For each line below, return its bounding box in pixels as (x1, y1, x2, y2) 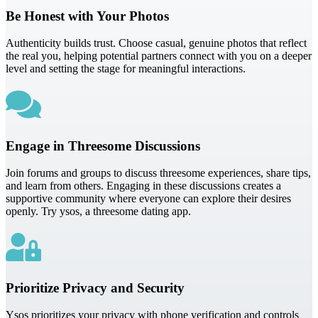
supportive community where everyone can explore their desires (6, 192, 291, 204)
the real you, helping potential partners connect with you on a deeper (6, 50, 312, 62)
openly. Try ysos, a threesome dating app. (6, 204, 191, 217)
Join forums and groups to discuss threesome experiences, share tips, (6, 166, 311, 179)
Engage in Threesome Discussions (6, 138, 200, 153)
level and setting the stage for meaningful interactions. (6, 62, 246, 75)
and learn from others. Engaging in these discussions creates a (6, 179, 281, 192)
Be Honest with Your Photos (6, 9, 169, 24)
